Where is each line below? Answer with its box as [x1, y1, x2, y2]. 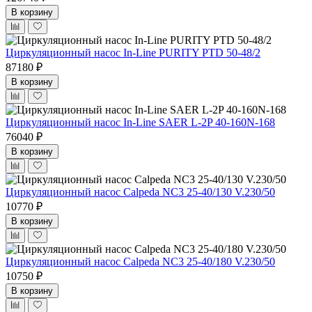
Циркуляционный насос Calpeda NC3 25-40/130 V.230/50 [6, 185, 275, 198]
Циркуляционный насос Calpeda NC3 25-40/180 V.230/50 [6, 255, 275, 267]
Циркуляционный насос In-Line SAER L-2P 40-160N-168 [6, 116, 275, 128]
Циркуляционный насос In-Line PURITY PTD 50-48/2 [6, 46, 260, 58]
